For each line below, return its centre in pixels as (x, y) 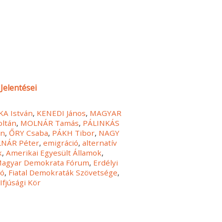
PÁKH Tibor (74, 133)
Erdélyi (106, 162)
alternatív (100, 142)
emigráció (61, 142)
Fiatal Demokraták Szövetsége (63, 172)
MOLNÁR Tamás (50, 123)
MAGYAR (106, 113)
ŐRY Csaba (29, 133)
